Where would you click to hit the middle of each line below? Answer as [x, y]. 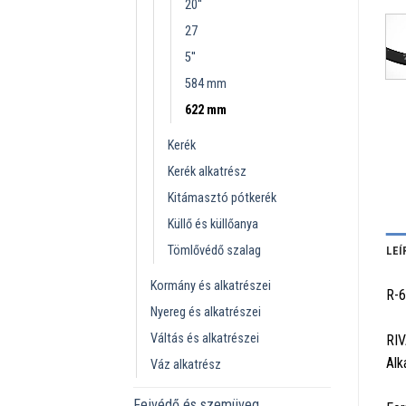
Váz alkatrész [186, 364]
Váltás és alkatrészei [205, 338]
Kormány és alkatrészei [211, 285]
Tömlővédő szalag [214, 250]
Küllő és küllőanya [213, 224]
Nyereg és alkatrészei [206, 312]
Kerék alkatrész [207, 171]
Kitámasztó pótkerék [222, 198]
